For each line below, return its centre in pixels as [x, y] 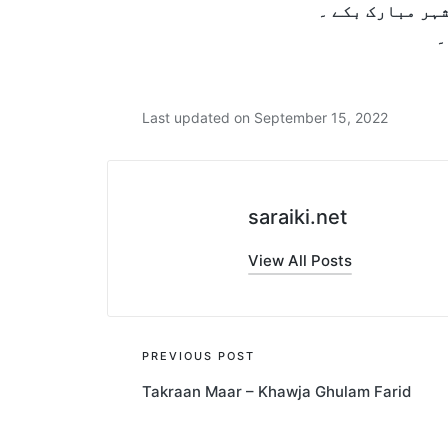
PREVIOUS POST [198, 355]
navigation [214, 400]
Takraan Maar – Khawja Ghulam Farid [276, 391]
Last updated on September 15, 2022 [264, 117]
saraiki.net [297, 217]
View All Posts [299, 261]
